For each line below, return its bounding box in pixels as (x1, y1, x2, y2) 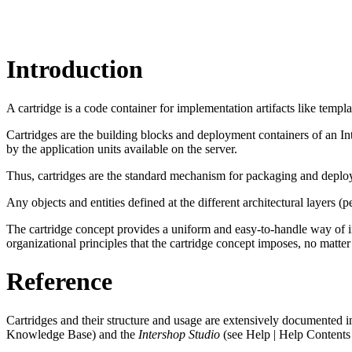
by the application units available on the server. (6, 141, 237, 156)
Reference (6, 267, 112, 296)
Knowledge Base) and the (6, 327, 138, 341)
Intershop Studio (138, 327, 223, 341)
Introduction (6, 55, 143, 84)
